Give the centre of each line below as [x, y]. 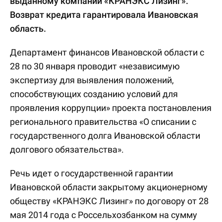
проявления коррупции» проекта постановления [111, 108]
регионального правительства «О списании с [103, 122]
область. [28, 28]
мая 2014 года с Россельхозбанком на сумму [104, 215]
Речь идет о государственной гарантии [91, 173]
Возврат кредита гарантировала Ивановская [104, 15]
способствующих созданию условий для [94, 94]
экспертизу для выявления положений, [92, 80]
